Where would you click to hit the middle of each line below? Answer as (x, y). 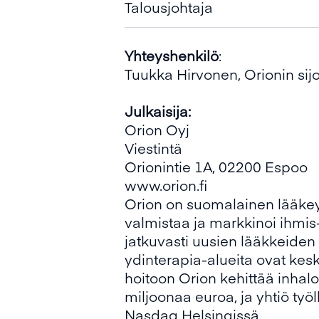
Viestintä (153, 148)
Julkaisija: (158, 111)
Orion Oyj (157, 129)
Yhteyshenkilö (172, 55)
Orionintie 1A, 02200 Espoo (216, 166)
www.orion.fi (166, 185)
